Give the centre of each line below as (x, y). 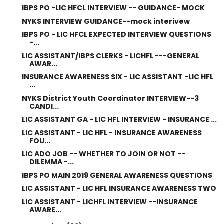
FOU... (40, 141)
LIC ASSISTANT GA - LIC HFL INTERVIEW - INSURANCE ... (119, 119)
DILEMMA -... (51, 162)
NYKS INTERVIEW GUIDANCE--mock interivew (106, 21)
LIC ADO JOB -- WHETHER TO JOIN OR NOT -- (103, 154)
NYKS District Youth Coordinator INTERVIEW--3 (110, 98)
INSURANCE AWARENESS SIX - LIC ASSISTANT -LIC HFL (117, 77)
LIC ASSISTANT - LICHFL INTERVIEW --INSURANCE (110, 202)
